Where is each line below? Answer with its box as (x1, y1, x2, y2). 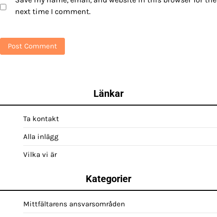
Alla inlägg (23, 132, 59, 141)
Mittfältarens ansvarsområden (23, 199, 125, 208)
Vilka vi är (23, 150, 57, 159)
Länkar (93, 87, 124, 99)
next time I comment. (15, 6, 91, 16)
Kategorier (86, 172, 131, 185)
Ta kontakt (23, 114, 59, 123)
